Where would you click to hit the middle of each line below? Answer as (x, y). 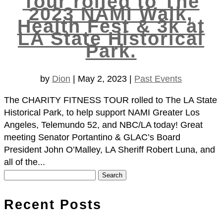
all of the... (25, 162)
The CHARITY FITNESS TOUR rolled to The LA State (111, 100)
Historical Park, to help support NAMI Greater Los (102, 113)
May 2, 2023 (102, 79)
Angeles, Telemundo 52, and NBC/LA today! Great (103, 125)
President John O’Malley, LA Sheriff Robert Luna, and (110, 150)
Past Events (158, 79)
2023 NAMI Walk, (111, 14)
